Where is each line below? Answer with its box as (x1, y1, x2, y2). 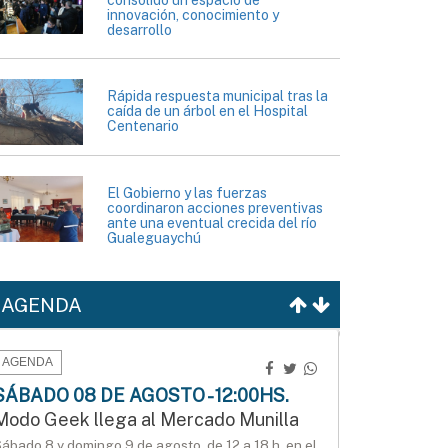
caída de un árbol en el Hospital (107, 103, 308, 120)
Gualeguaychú (107, 230, 201, 247)
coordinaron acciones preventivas (107, 200, 323, 217)
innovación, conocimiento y (107, 7, 279, 24)
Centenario (107, 118, 179, 135)
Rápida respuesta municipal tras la (107, 88, 328, 105)
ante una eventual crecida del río (107, 215, 317, 232)
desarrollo (107, 22, 172, 39)
